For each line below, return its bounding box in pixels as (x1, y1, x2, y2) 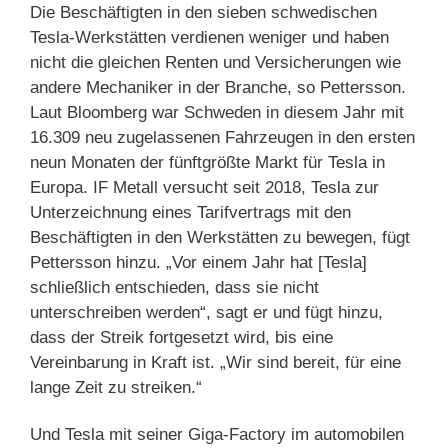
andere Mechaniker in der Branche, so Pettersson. (30, 77, 406, 97)
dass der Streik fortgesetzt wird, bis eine (30, 327, 333, 347)
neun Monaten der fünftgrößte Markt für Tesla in (30, 152, 385, 172)
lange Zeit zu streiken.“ (30, 377, 202, 397)
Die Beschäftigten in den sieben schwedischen (30, 2, 377, 22)
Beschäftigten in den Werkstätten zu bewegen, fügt (30, 227, 410, 247)
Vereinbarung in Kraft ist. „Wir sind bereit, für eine (30, 352, 401, 372)
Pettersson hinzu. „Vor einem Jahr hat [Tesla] (30, 252, 367, 272)
